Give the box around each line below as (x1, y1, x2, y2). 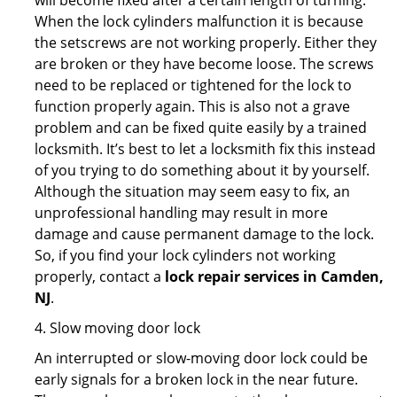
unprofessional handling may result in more (35, 203, 328, 222)
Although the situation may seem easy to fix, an (35, 182, 350, 201)
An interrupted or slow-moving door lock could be (35, 348, 368, 368)
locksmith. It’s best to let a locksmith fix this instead (35, 139, 376, 159)
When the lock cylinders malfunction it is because (35, 12, 363, 31)
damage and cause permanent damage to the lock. (35, 224, 374, 244)
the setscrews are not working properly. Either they (35, 33, 377, 52)
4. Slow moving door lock (35, 318, 200, 338)
